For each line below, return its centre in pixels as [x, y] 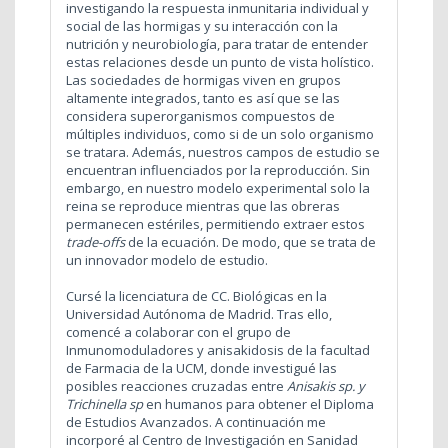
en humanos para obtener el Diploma [258, 404]
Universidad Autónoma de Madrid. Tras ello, [199, 314]
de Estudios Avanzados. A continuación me [196, 422]
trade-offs [95, 242]
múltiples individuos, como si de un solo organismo [220, 134]
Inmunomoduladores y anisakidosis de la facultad [218, 350]
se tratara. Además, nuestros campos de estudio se [223, 152]
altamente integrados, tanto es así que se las [203, 98]
